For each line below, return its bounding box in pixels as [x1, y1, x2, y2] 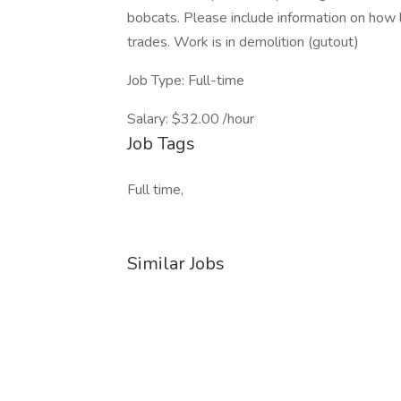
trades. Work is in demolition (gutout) [127, 32, 359, 52]
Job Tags [127, 132, 195, 156]
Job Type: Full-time [127, 71, 244, 90]
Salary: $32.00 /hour [127, 109, 254, 129]
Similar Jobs [127, 252, 225, 276]
